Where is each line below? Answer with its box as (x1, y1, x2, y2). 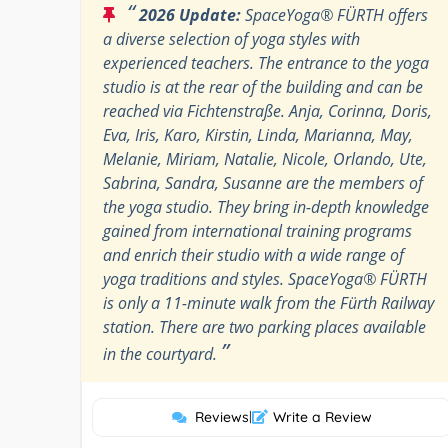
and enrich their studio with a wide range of (103, 243, 404, 266)
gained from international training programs (103, 219, 412, 242)
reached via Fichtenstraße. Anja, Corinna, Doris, (103, 99, 432, 122)
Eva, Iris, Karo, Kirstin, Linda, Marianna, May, (103, 123, 413, 146)
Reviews (194, 407, 249, 426)
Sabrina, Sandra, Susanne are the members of (103, 171, 423, 194)
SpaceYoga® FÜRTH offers (241, 3, 428, 26)
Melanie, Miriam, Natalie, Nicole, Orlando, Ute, (103, 147, 427, 170)
